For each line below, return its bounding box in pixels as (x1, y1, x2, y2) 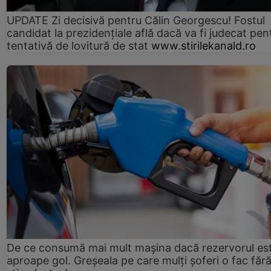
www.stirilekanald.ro (151, 39, 256, 52)
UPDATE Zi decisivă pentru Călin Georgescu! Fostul (7, 13, 265, 27)
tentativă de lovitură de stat (7, 39, 148, 52)
